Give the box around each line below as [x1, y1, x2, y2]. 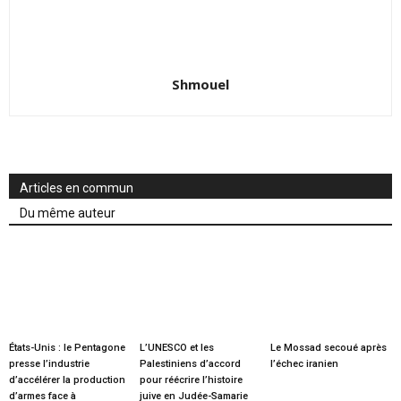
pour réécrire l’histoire [139, 373, 243, 386]
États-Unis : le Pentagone [9, 341, 125, 354]
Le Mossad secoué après [269, 341, 387, 354]
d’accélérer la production [9, 373, 125, 386]
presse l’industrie [9, 357, 90, 370]
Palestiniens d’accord [139, 357, 241, 370]
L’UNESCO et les [139, 341, 214, 354]
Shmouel [172, 75, 229, 93]
